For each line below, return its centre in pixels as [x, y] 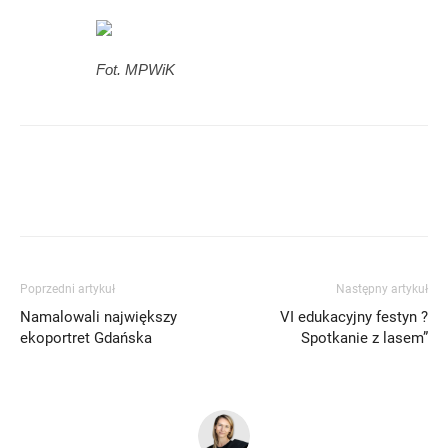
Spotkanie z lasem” [364, 338]
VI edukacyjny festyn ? [354, 317]
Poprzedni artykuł [67, 289]
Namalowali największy [98, 317]
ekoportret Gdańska [86, 338]
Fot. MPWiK [135, 70]
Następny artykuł [382, 289]
